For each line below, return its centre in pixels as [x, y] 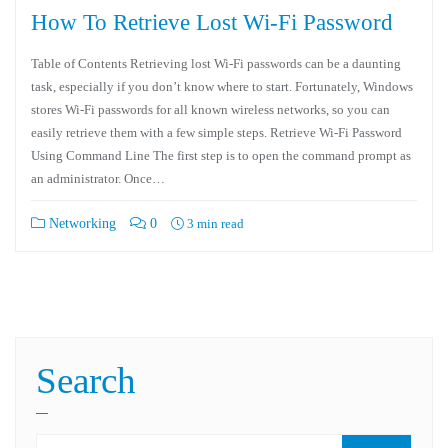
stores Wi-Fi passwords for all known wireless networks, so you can [210, 109]
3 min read [214, 223]
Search [86, 380]
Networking [80, 223]
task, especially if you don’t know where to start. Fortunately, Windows [222, 86]
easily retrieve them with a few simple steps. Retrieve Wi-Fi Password [216, 132]
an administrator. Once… [98, 178]
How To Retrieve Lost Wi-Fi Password [212, 22]
